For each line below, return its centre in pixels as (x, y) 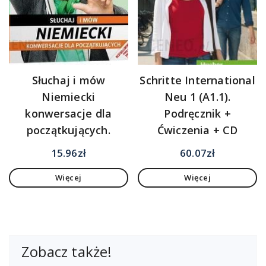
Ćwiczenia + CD (197, 130)
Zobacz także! (67, 251)
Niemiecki (69, 97)
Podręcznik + (197, 113)
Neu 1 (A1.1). (197, 97)
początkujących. (68, 130)
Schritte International (197, 80)
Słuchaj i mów (69, 80)
